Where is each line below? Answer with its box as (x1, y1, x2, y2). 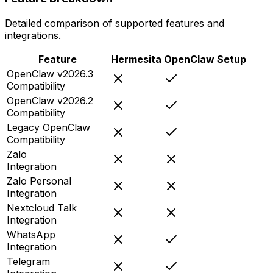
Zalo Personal (7, 174, 71, 187)
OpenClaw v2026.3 (7, 67, 93, 80)
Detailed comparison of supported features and (5, 16, 224, 29)
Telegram (7, 255, 50, 268)
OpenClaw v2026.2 (7, 94, 93, 107)
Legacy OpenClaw (7, 121, 90, 133)
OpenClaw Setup (164, 52, 246, 65)
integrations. (5, 29, 61, 41)
